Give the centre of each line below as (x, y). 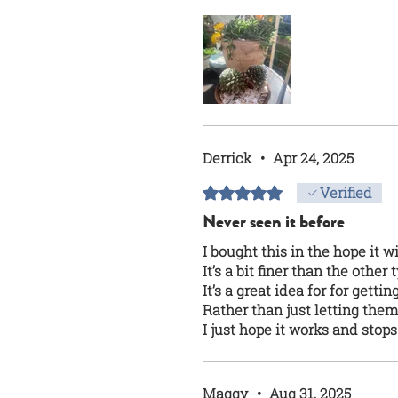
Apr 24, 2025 (313, 157)
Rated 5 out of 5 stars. (270, 190)
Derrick (227, 157)
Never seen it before (274, 221)
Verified (346, 192)
